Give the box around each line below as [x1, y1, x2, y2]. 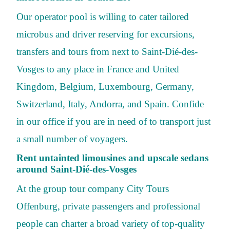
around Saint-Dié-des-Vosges [16, 164, 137, 175]
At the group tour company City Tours [16, 183, 169, 195]
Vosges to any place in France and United [16, 63, 179, 74]
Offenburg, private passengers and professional [16, 201, 200, 212]
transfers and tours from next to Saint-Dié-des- [16, 46, 198, 57]
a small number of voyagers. [16, 133, 128, 144]
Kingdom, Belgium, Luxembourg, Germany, [16, 81, 194, 92]
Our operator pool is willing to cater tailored [16, 11, 189, 22]
